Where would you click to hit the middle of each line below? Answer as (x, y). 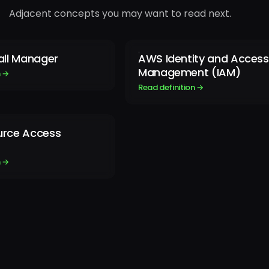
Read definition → (171, 88)
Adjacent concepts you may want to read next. (120, 14)
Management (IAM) (189, 73)
